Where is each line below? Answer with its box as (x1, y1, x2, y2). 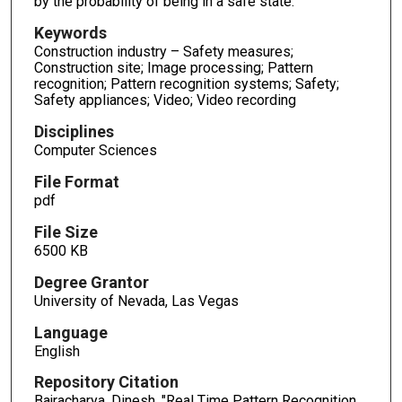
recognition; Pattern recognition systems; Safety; (33, 75, 339, 93)
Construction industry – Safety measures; (33, 43, 293, 61)
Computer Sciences (33, 142, 157, 160)
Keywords (33, 23, 107, 43)
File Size (33, 222, 98, 241)
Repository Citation (33, 372, 179, 392)
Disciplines (33, 122, 114, 142)
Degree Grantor (33, 272, 149, 292)
